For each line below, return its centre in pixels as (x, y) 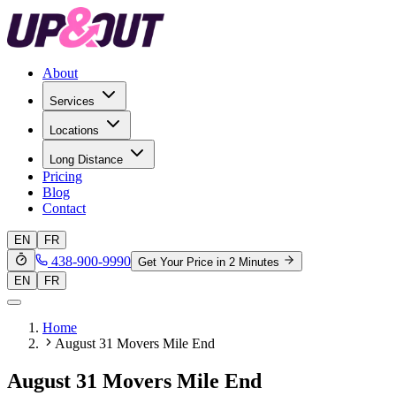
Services (72, 101)
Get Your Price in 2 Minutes (209, 262)
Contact (64, 208)
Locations (74, 130)
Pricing (62, 176)
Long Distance (86, 160)
